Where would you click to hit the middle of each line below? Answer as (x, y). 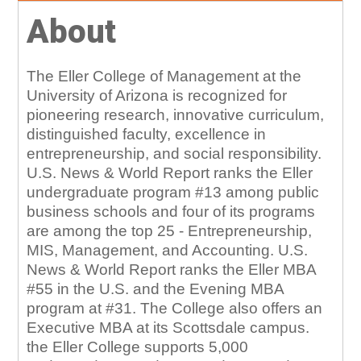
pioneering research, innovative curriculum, (176, 115)
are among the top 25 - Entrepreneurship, (170, 231)
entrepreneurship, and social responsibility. (174, 154)
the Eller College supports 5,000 (138, 347)
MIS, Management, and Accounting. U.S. (168, 250)
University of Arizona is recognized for (157, 95)
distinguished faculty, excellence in (147, 134)
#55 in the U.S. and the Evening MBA (156, 289)
